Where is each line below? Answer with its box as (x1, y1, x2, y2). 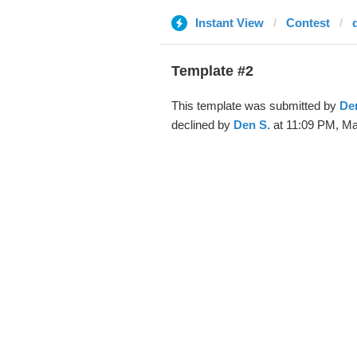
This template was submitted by (171, 99, 339, 112)
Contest (285, 16, 330, 29)
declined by (171, 118, 233, 131)
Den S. (233, 118, 270, 131)
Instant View (194, 16, 264, 29)
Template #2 (171, 63, 253, 79)
